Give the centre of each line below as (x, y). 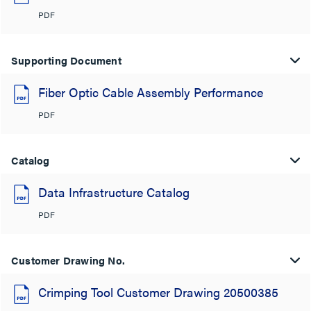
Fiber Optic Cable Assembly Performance (151, 92)
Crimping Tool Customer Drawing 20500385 (158, 292)
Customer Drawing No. (68, 260)
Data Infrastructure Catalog (114, 192)
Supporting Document (66, 60)
